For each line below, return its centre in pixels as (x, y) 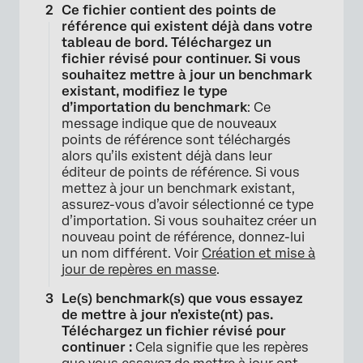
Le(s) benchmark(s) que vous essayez (182, 299)
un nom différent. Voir (132, 254)
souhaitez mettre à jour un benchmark (187, 75)
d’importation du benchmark (154, 108)
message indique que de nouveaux (169, 124)
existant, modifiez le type (145, 92)
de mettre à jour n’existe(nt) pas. (167, 315)
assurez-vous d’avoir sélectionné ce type (188, 205)
